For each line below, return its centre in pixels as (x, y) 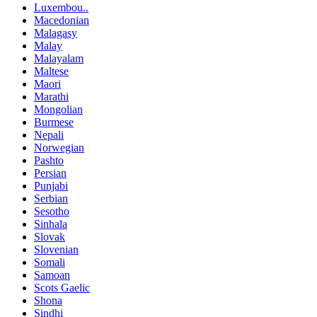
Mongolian (58, 110)
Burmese (54, 122)
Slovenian (56, 250)
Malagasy (56, 33)
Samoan (52, 275)
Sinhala (51, 224)
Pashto (49, 161)
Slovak (50, 237)
